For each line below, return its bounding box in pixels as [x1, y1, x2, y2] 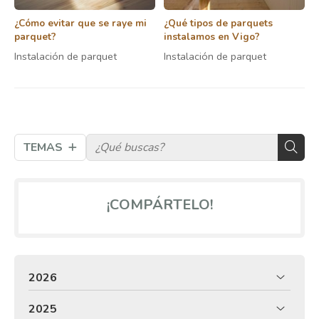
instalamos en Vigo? [164, 30, 260, 44]
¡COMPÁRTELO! [106, 195, 213, 215]
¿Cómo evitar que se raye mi [14, 16, 147, 31]
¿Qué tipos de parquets [164, 16, 273, 31]
